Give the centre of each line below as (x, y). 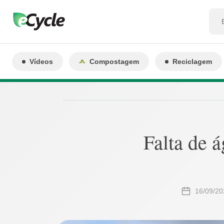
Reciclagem (192, 61)
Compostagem (114, 61)
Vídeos (41, 61)
